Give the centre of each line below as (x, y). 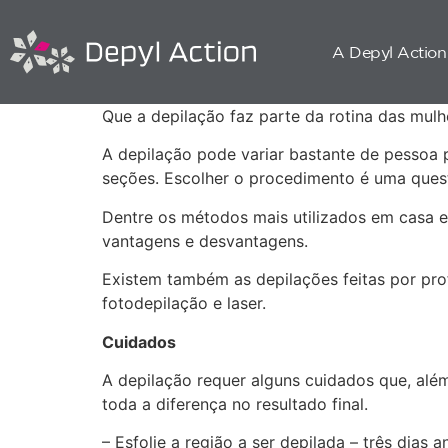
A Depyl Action (389, 51)
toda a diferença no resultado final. (235, 403)
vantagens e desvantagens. (205, 240)
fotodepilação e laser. (184, 303)
